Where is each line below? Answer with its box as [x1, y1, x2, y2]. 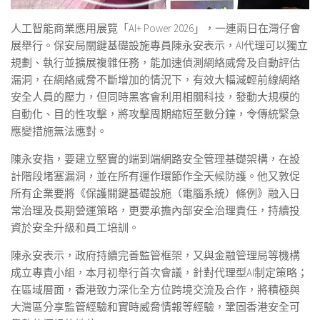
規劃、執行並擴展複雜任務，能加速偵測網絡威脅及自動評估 [11, 56, 300, 70]
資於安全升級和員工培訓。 [11, 221, 139, 235]
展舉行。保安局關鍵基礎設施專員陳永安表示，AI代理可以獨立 [11, 39, 308, 53]
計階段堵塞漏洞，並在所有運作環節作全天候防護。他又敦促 [11, 169, 300, 184]
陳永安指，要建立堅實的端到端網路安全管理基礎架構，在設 [11, 152, 300, 166]
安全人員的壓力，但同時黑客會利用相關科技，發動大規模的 [11, 90, 300, 104]
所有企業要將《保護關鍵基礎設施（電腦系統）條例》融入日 [11, 186, 300, 201]
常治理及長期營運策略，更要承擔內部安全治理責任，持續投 [11, 204, 300, 218]
